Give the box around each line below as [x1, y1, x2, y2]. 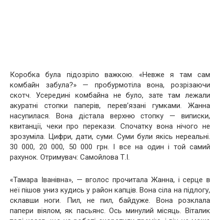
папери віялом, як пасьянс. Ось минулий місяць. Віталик [10, 206, 210, 215]
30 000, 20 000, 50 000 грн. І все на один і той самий [10, 142, 210, 151]
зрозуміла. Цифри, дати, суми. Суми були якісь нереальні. [10, 132, 210, 141]
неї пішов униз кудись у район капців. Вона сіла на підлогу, [10, 185, 210, 194]
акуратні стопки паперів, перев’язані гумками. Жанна [10, 101, 210, 110]
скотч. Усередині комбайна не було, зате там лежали [10, 90, 210, 100]
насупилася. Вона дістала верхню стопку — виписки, [10, 111, 210, 120]
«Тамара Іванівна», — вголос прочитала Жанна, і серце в [10, 175, 210, 184]
